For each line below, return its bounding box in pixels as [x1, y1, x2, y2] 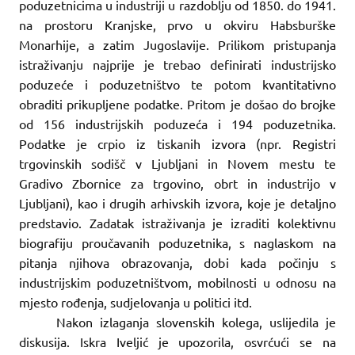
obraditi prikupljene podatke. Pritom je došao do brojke [19, 95, 336, 112]
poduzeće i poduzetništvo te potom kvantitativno [19, 75, 336, 92]
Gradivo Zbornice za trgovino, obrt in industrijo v [19, 174, 336, 191]
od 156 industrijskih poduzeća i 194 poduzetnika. [19, 115, 336, 132]
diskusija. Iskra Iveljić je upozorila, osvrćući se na [19, 333, 336, 349]
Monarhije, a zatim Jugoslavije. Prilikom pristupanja [19, 36, 336, 52]
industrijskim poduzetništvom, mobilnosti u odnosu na [19, 273, 336, 290]
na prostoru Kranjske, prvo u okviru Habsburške [19, 16, 336, 32]
